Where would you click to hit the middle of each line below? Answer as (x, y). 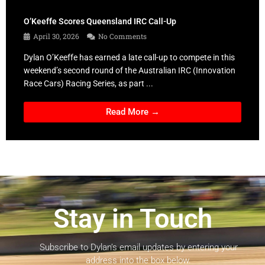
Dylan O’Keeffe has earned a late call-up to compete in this (129, 57)
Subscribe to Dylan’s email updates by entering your (138, 247)
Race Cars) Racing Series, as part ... (88, 83)
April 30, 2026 (56, 36)
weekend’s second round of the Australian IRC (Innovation (130, 70)
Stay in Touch (132, 218)
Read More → (132, 112)
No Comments (122, 36)
